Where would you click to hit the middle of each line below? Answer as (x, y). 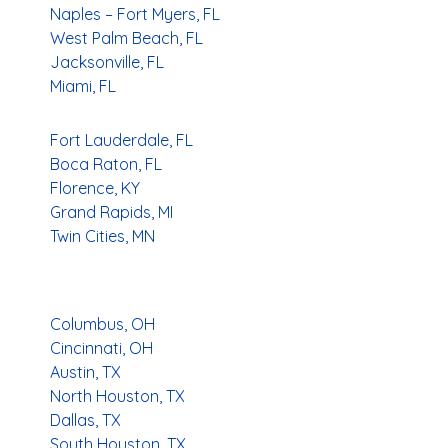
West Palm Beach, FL (126, 37)
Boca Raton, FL (106, 163)
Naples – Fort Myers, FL (135, 13)
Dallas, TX (85, 419)
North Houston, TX (117, 395)
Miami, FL (83, 85)
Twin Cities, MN (102, 235)
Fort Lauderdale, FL (121, 139)
